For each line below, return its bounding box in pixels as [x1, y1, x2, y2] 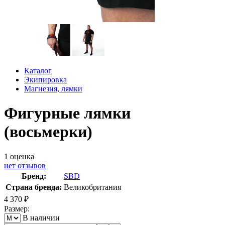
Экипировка [24, 75, 67, 84]
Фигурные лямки [4, 104, 131, 123]
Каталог [24, 66, 52, 75]
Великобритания [64, 182, 121, 191]
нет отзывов [4, 161, 46, 170]
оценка [8, 152, 34, 161]
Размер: [4, 204, 30, 213]
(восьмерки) [4, 123, 92, 141]
